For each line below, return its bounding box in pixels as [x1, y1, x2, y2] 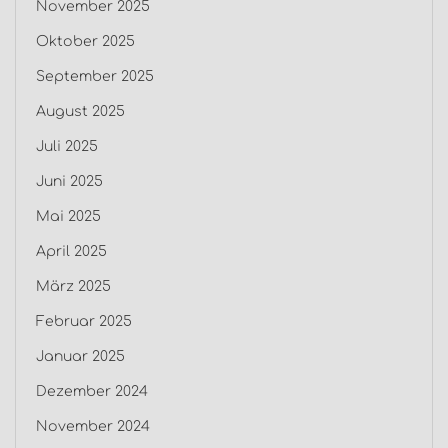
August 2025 [36, 104, 125, 120]
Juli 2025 [36, 139, 98, 155]
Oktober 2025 [36, 34, 135, 50]
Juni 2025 [36, 174, 103, 190]
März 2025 [36, 279, 111, 295]
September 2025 [36, 69, 154, 85]
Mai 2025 [36, 209, 101, 225]
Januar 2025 [36, 349, 125, 365]
